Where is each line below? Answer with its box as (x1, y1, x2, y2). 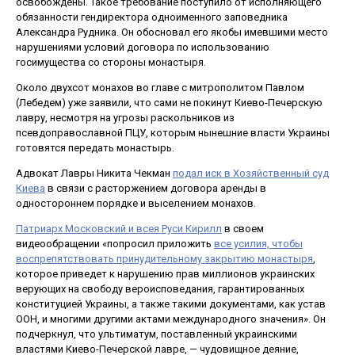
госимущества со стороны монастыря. (16, 56, 206, 68)
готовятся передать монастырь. (16, 141, 174, 154)
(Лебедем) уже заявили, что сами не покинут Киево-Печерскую (16, 96, 323, 109)
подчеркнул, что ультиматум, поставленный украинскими (16, 327, 297, 340)
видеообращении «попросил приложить (16, 237, 214, 250)
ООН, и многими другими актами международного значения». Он (16, 312, 326, 325)
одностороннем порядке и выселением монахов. (16, 197, 256, 209)
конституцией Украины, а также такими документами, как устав (16, 297, 326, 310)
